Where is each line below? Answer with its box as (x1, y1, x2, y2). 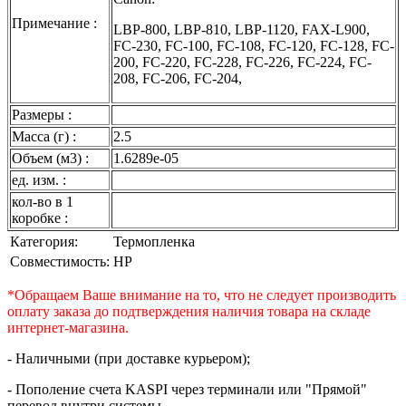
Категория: (10, 233, 78, 249)
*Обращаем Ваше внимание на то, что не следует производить (7, 286, 396, 303)
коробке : (12, 209, 68, 226)
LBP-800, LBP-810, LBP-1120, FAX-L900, (113, 21, 370, 37)
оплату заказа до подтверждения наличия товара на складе (7, 303, 371, 319)
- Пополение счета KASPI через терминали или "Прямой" (7, 381, 367, 397)
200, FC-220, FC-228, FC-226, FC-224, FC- (113, 53, 372, 70)
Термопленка (113, 233, 195, 249)
